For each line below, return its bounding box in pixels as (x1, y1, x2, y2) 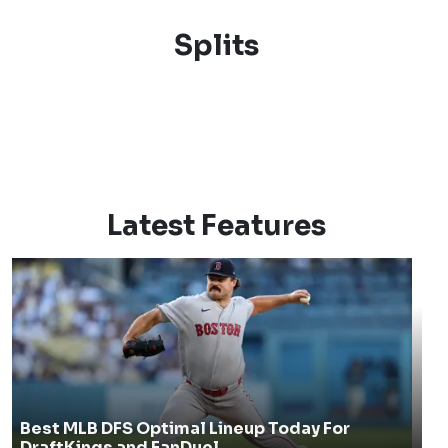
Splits (174, 28, 259, 63)
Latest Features (107, 208, 326, 243)
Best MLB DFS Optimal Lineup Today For (19, 418, 350, 439)
